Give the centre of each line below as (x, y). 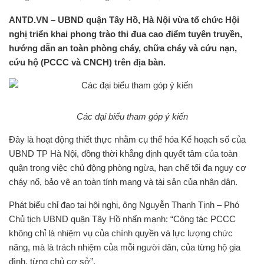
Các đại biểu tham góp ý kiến (132, 116)
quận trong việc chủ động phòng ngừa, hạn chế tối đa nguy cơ (128, 168)
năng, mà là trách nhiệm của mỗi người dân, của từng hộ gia (125, 247)
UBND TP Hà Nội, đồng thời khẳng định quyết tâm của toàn (123, 154)
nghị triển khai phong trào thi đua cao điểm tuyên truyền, (126, 34)
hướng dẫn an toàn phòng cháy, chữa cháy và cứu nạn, (123, 48)
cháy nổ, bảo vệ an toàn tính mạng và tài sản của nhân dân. (123, 182)
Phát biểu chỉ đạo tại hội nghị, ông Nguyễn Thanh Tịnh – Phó (124, 205)
